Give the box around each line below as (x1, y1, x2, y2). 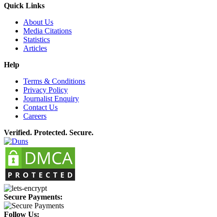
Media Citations (23, 27, 72, 35)
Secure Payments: (4, 193, 62, 201)
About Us (23, 18, 53, 27)
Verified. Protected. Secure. (4, 128, 93, 137)
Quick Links (4, 1, 45, 10)
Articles (23, 44, 47, 53)
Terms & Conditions (23, 77, 85, 86)
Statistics (23, 35, 50, 44)
